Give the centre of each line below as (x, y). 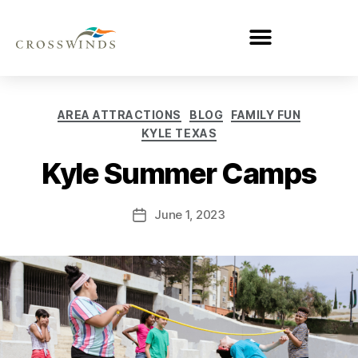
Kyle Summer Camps (179, 173)
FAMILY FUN (266, 114)
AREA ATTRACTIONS (119, 114)
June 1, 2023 (190, 214)
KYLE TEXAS (179, 133)
